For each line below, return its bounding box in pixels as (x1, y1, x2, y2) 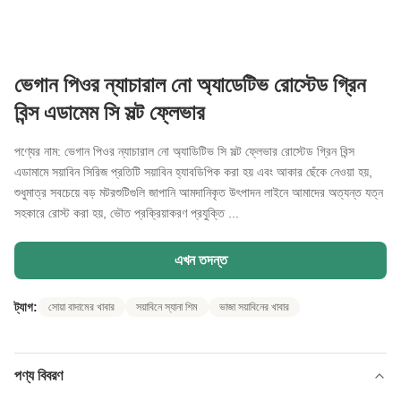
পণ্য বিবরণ (14, 368, 63, 383)
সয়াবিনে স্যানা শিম (136, 301, 198, 313)
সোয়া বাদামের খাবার (48, 301, 115, 313)
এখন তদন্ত (174, 252, 227, 268)
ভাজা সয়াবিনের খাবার (219, 301, 289, 313)
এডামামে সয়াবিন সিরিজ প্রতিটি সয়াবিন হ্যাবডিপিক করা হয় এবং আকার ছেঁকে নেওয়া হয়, (14, 165, 372, 179)
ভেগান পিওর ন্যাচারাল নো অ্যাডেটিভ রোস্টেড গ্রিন (14, 73, 366, 97)
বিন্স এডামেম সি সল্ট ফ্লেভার (14, 101, 205, 124)
